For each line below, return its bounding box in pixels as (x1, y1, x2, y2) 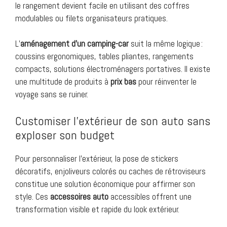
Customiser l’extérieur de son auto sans (15, 112, 210, 129)
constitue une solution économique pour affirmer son (15, 178, 195, 190)
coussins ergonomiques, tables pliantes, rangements (15, 51, 194, 62)
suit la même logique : (129, 38, 203, 50)
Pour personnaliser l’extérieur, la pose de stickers (15, 153, 178, 164)
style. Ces (15, 191, 50, 202)
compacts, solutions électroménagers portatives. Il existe (15, 63, 210, 75)
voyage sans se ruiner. (15, 89, 88, 100)
